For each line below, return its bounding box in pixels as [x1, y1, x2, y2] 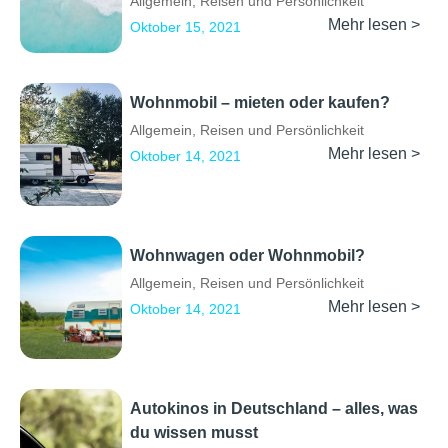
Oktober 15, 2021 [130, 19, 241, 36]
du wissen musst [130, 424, 258, 442]
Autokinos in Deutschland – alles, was [130, 400, 418, 418]
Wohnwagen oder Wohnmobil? [130, 247, 365, 265]
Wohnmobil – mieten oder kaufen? [130, 94, 390, 112]
